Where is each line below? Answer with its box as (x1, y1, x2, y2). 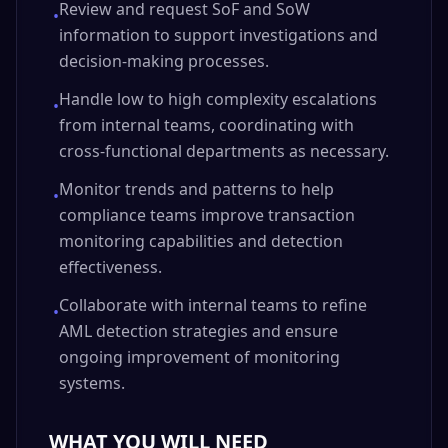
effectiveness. (59, 256, 162, 278)
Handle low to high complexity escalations (59, 88, 377, 110)
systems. (59, 372, 125, 394)
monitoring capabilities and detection (59, 230, 343, 252)
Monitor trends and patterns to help (59, 178, 334, 200)
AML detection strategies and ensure (59, 320, 338, 342)
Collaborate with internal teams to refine (59, 294, 367, 316)
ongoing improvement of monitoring (59, 346, 340, 368)
